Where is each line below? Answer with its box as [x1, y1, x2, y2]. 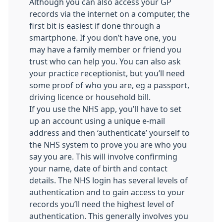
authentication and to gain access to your [29, 188, 185, 196]
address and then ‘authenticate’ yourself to [29, 129, 190, 137]
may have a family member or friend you [29, 46, 181, 54]
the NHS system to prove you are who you [29, 141, 187, 149]
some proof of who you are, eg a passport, [29, 81, 189, 89]
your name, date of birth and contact [29, 165, 167, 172]
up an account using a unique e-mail [29, 117, 165, 125]
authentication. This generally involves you [29, 212, 188, 220]
